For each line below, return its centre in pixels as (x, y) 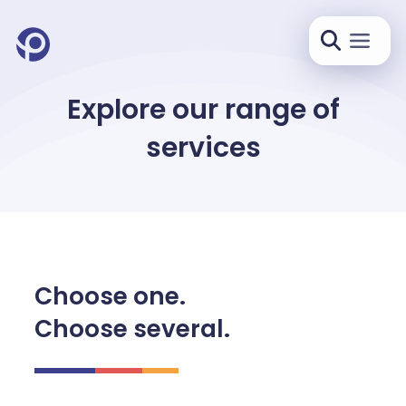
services (203, 148)
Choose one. (110, 296)
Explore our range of (203, 110)
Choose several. (132, 329)
